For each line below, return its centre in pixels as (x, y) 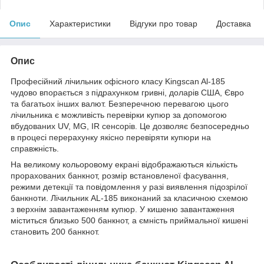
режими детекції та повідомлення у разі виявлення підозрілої (129, 187)
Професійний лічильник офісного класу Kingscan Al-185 (118, 81)
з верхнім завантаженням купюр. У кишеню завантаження (123, 209)
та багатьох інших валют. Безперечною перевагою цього (120, 103)
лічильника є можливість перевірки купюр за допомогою (119, 115)
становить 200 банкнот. (55, 231)
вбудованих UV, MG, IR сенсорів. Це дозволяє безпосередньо (130, 126)
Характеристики (80, 23)
